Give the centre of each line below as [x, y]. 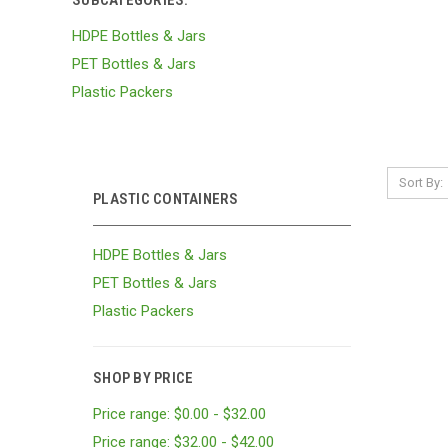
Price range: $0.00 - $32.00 [179, 413]
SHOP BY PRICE [143, 377]
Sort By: [420, 182]
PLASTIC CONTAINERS [166, 198]
